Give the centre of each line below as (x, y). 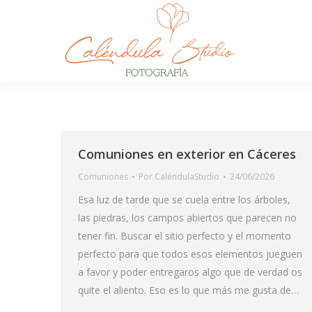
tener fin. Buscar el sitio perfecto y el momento (185, 236)
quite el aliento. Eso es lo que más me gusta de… (188, 290)
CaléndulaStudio (187, 177)
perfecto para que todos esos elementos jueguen (190, 254)
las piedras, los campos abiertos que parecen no (187, 218)
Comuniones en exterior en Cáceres (187, 154)
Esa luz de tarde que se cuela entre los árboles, (184, 200)
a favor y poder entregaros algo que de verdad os (190, 272)
